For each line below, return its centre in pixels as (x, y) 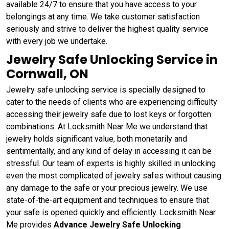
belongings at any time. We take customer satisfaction (103, 17)
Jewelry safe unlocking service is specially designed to (106, 90)
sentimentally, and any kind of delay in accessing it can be (109, 151)
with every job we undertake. (57, 41)
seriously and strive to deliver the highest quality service (107, 29)
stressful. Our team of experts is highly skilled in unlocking (111, 164)
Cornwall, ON (47, 74)
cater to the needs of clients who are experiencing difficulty (112, 102)
